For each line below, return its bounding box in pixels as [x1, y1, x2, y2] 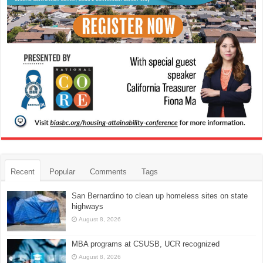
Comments [90, 167, 127, 177]
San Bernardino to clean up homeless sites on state [72, 191, 248, 201]
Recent [11, 167, 35, 177]
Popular [49, 167, 76, 177]
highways [72, 202, 104, 211]
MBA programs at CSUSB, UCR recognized [72, 239, 220, 248]
